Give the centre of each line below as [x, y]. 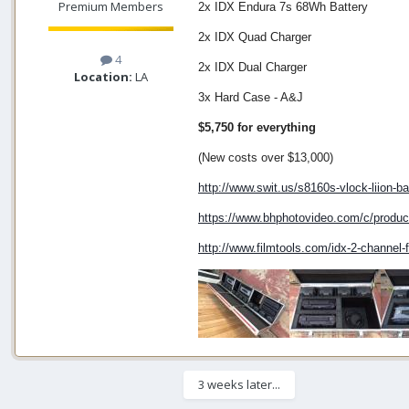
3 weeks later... [239, 385]
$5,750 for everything [257, 128]
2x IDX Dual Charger [252, 68]
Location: [103, 77]
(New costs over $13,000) [266, 158]
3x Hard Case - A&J [251, 98]
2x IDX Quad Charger [255, 37]
